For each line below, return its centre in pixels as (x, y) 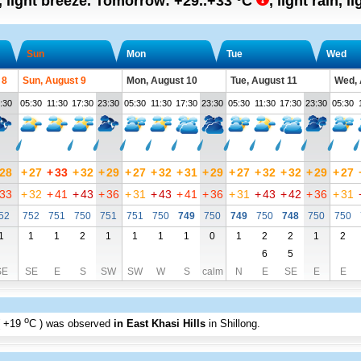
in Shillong (232, 324)
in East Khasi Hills (159, 324)
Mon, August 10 (162, 81)
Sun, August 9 (54, 81)
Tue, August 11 (263, 81)
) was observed (76, 324)
